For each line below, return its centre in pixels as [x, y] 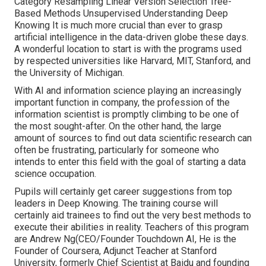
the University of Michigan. [69, 72]
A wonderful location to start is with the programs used [128, 49]
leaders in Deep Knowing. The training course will [116, 203]
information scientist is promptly [83, 114]
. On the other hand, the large [163, 126]
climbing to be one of [195, 114]
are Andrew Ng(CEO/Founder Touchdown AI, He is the [125, 239]
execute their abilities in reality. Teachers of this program [132, 227]
